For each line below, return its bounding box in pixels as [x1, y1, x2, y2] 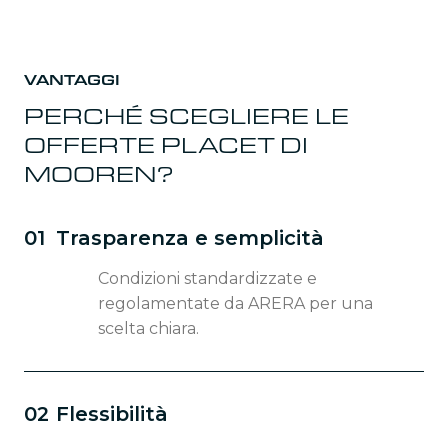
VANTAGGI [24, 69, 120, 89]
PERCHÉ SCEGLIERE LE [24, 100, 349, 130]
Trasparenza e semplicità [56, 225, 324, 250]
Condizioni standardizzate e [98, 268, 317, 288]
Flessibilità [56, 401, 168, 426]
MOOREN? [24, 158, 174, 188]
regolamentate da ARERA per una [98, 293, 373, 313]
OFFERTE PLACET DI [24, 129, 308, 159]
